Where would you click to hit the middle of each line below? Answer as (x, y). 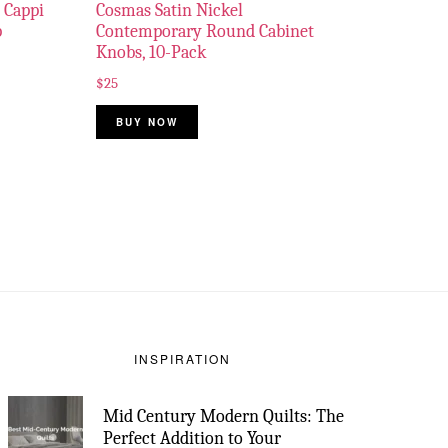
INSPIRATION (182, 358)
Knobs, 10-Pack (150, 52)
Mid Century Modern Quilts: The (223, 416)
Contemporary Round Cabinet (204, 31)
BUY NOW (146, 121)
